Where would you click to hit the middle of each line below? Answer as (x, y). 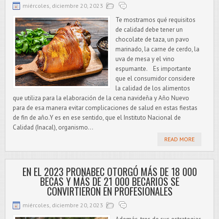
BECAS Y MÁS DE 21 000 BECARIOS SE (109, 181)
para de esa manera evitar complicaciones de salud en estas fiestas (105, 108)
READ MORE (179, 139)
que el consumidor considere (155, 78)
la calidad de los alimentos (153, 88)
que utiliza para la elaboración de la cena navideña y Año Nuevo (101, 98)
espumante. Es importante (153, 69)
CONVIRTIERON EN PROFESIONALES (109, 191)
